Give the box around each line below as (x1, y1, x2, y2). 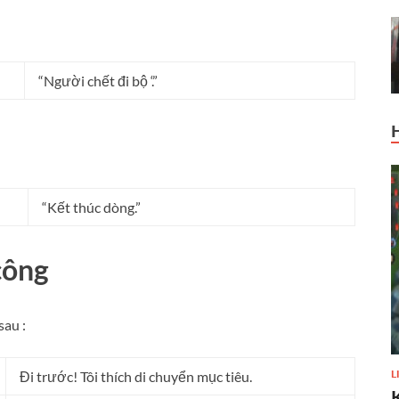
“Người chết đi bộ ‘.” (38, 71, 158, 89)
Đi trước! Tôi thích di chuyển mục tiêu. (20, 368, 252, 386)
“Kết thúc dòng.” (42, 198, 141, 216)
